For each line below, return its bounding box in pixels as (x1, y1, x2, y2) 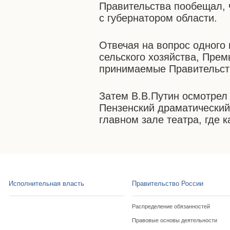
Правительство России (132, 180, 204, 187)
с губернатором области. (99, 12, 218, 24)
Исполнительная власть (9, 180, 85, 187)
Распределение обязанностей (132, 203, 210, 209)
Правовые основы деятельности (132, 217, 218, 223)
